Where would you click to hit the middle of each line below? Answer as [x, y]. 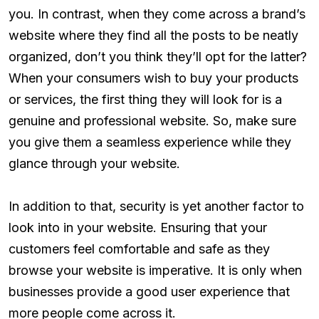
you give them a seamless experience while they [150, 142]
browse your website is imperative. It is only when [155, 270]
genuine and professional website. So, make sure [152, 120]
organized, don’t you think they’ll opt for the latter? [158, 56]
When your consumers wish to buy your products [153, 78]
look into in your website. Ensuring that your [138, 227]
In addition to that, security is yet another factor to [156, 206]
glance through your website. [94, 163]
